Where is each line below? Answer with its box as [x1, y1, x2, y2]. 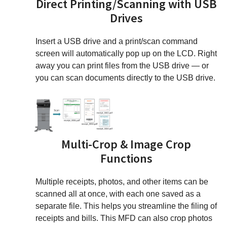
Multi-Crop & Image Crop [61, 136, 191, 153]
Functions [100, 150, 153, 167]
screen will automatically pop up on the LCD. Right [35, 49, 217, 58]
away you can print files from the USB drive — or [35, 61, 209, 70]
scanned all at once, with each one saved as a [35, 190, 201, 199]
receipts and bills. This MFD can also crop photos [35, 214, 212, 223]
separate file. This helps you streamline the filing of [35, 202, 217, 211]
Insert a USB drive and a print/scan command [35, 36, 198, 46]
